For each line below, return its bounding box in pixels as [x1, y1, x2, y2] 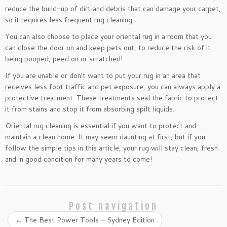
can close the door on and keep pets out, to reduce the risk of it [5, 42, 211, 53]
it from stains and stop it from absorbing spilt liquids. [5, 103, 176, 114]
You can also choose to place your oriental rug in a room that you [5, 31, 212, 42]
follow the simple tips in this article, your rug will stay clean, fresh [5, 142, 218, 153]
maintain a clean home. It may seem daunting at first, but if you [5, 131, 205, 142]
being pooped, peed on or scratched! [5, 53, 123, 64]
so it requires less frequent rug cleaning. [5, 14, 136, 25]
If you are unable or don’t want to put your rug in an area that [5, 70, 201, 81]
